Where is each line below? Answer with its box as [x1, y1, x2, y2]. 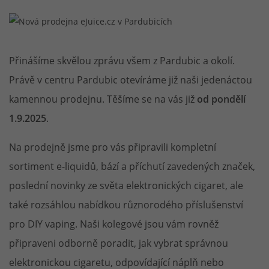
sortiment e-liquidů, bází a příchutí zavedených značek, [9, 160, 255, 172]
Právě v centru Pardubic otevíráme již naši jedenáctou [9, 73, 252, 86]
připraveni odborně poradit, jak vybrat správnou [9, 237, 228, 249]
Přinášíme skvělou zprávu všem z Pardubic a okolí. [9, 54, 235, 67]
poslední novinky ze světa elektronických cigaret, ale [9, 179, 243, 192]
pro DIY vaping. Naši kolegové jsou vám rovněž [9, 217, 219, 230]
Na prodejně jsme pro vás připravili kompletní [9, 141, 216, 153]
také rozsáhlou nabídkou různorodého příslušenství [9, 198, 243, 211]
